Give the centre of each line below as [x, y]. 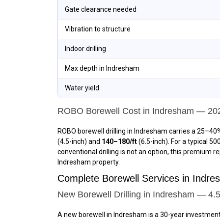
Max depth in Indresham [102, 68]
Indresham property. [89, 162]
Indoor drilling [85, 49]
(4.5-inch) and [80, 141]
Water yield [82, 88]
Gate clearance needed [101, 9]
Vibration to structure [98, 29]
